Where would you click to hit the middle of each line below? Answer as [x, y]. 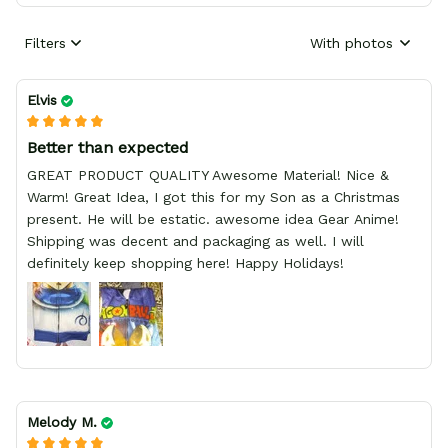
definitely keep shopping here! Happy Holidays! [185, 263]
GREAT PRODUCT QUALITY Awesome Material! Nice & [208, 175]
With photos [351, 42]
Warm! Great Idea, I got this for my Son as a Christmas [213, 197]
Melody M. [62, 422]
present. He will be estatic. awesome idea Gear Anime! [213, 219]
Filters [45, 42]
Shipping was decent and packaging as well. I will [195, 241]
